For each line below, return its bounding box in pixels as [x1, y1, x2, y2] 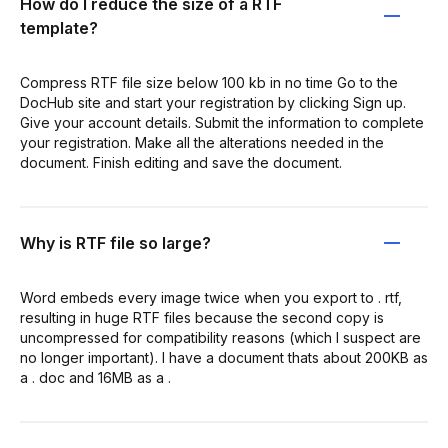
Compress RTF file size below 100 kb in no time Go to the [20, 74, 398, 91]
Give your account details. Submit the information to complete [20, 114, 424, 131]
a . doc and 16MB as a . [20, 369, 171, 386]
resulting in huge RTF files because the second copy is [20, 309, 384, 326]
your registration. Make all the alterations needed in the [20, 134, 384, 151]
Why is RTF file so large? [20, 233, 211, 253]
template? [20, 18, 98, 38]
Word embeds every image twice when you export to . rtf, [20, 289, 402, 306]
